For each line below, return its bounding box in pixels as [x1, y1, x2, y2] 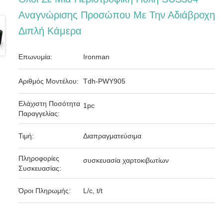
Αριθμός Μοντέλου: [18, 77, 79, 85]
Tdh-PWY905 [83, 77, 126, 85]
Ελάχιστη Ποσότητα [18, 100, 81, 108]
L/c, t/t [83, 187, 103, 195]
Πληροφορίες [18, 154, 60, 162]
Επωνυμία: [18, 53, 53, 61]
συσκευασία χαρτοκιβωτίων [83, 156, 169, 164]
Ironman [83, 53, 110, 61]
